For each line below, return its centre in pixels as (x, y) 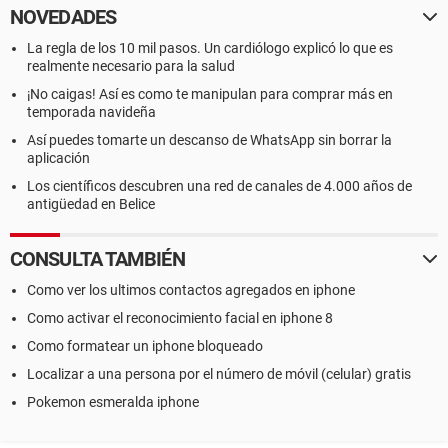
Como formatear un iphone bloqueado (145, 346)
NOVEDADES (63, 17)
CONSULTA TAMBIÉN (97, 259)
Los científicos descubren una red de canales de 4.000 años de (219, 186)
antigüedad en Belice (91, 204)
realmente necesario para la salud (131, 66)
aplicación (58, 158)
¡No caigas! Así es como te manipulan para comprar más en (210, 94)
